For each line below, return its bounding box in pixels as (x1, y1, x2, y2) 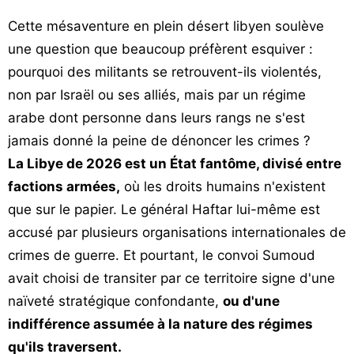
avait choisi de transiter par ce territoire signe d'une (8, 270, 335, 286)
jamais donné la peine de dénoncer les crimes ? (8, 133, 311, 149)
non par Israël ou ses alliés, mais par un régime (8, 87, 306, 103)
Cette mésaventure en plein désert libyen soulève (8, 18, 324, 34)
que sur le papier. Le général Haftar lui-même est (8, 201, 320, 217)
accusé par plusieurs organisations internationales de (8, 224, 346, 240)
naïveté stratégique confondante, (8, 293, 223, 309)
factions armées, (8, 179, 120, 194)
